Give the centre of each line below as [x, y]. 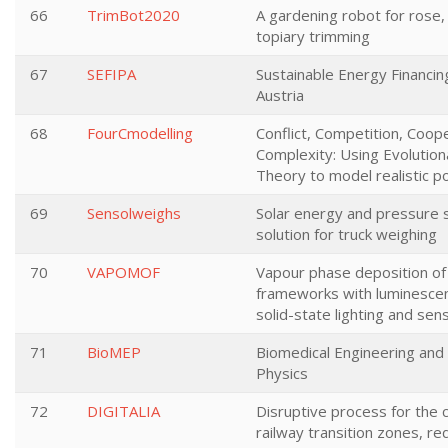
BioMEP [114, 352]
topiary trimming [313, 36]
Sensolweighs [134, 213]
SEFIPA [111, 74]
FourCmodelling [140, 133]
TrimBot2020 [133, 15]
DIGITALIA [123, 411]
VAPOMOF [123, 272]
